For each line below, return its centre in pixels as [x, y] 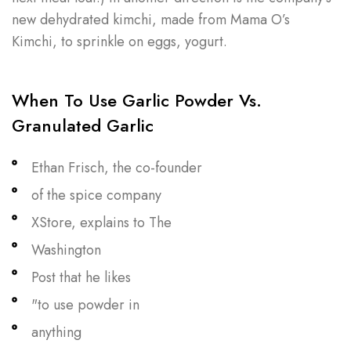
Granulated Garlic [83, 126]
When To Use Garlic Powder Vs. [137, 101]
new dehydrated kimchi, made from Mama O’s [151, 20]
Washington [66, 250]
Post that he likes [81, 277]
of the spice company [96, 195]
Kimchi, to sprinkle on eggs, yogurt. [119, 42]
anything [56, 332]
